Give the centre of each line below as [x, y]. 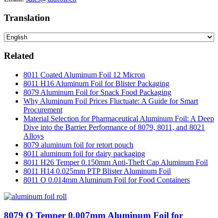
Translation [27, 18]
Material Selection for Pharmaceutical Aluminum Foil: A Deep [119, 119]
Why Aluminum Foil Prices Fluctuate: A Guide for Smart [111, 101]
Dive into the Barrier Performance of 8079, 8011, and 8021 [114, 127]
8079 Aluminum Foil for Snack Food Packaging [97, 92]
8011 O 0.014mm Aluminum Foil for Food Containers [107, 180]
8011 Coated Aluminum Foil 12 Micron [84, 75]
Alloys [34, 136]
